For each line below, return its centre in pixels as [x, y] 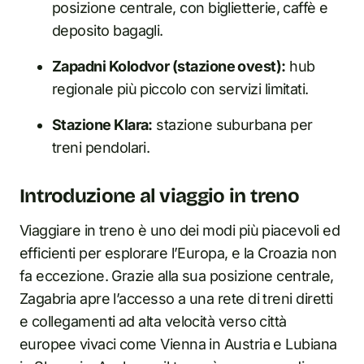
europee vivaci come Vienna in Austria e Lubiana [178, 344]
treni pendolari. [101, 147]
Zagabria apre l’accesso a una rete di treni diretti [176, 299]
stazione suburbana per [232, 125]
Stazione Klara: [102, 125]
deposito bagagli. [108, 30]
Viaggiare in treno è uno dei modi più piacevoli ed [180, 230]
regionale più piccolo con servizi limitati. [180, 89]
